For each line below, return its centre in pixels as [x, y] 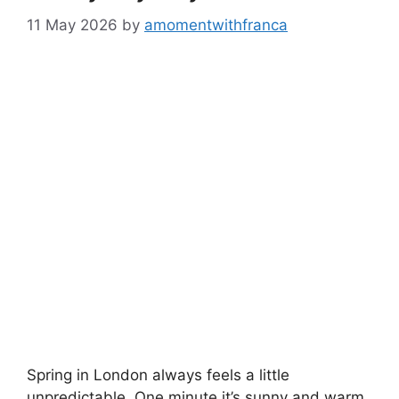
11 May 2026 [72, 24]
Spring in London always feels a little [158, 375]
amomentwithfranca [216, 24]
